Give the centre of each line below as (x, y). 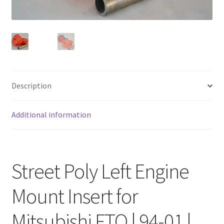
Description (31, 86)
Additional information (51, 115)
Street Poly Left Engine (100, 171)
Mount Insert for (74, 196)
